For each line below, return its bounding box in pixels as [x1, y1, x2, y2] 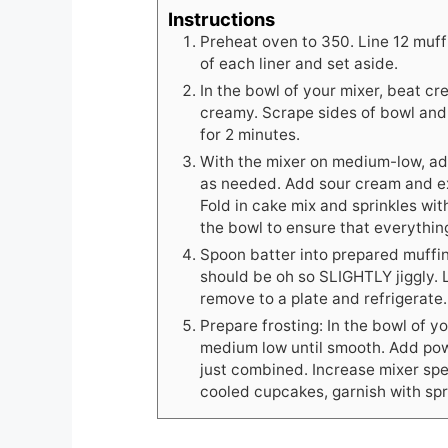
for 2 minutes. [200, 125, 300, 145]
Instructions [168, 8, 275, 31]
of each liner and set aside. [200, 54, 398, 74]
